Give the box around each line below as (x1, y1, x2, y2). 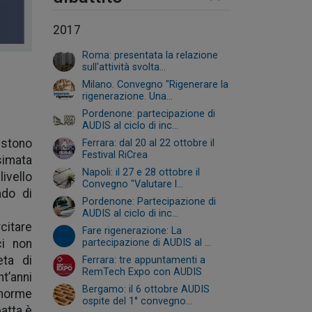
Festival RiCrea (82, 149, 148, 161)
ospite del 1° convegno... (82, 295, 192, 307)
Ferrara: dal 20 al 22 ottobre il (82, 137, 214, 149)
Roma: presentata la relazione (82, 49, 218, 61)
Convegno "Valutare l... (82, 178, 183, 190)
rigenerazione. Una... (82, 91, 173, 102)
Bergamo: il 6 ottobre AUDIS (82, 283, 210, 295)
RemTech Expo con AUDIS (82, 266, 202, 278)
